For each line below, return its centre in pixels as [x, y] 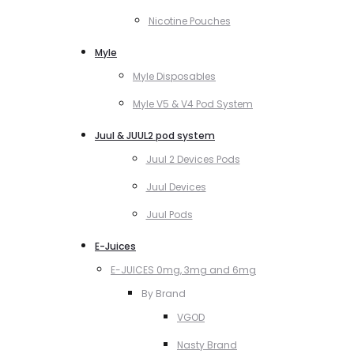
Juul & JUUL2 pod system [155, 135]
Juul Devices [176, 186]
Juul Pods [169, 214]
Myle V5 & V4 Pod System [193, 104]
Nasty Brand [207, 345]
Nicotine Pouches [189, 21]
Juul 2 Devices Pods [193, 159]
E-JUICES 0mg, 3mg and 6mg [183, 269]
